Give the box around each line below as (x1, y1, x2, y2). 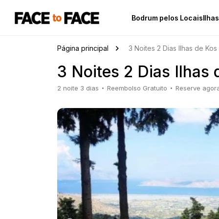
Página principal (57, 44, 109, 52)
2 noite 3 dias (57, 84, 99, 92)
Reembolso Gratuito (107, 84, 167, 92)
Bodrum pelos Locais (131, 13, 203, 22)
